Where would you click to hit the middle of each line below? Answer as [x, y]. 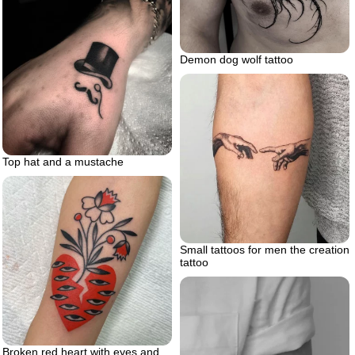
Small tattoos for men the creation [265, 249]
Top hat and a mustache [63, 162]
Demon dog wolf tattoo [237, 59]
